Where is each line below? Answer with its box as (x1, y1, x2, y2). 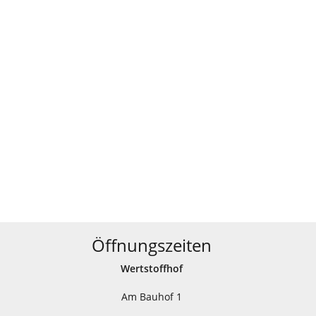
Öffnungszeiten (91, 233, 212, 257)
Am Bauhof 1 (121, 290, 182, 303)
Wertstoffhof (120, 262, 183, 275)
